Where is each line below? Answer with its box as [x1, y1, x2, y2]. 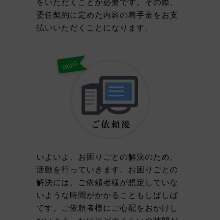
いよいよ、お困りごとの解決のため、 [36, 152, 178, 162]
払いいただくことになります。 [36, 23, 153, 32]
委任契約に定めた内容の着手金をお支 [36, 10, 178, 20]
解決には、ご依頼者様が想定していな [36, 177, 178, 187]
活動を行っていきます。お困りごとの [36, 165, 178, 174]
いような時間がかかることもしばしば [36, 190, 178, 200]
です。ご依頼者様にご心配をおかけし [36, 203, 178, 213]
